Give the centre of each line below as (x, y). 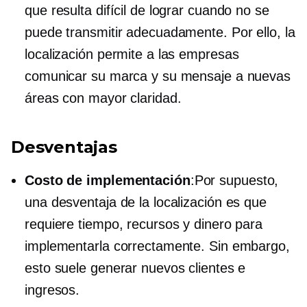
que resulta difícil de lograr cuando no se (147, 10)
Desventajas (64, 147)
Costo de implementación (108, 180)
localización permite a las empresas (132, 54)
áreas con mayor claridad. (103, 98)
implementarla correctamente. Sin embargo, (157, 246)
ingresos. (52, 290)
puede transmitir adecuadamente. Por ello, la (160, 32)
